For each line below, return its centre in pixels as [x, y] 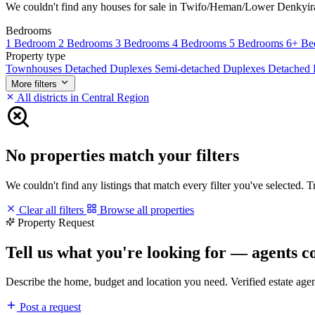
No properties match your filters [122, 155]
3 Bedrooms [144, 43]
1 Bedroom [32, 43]
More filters [34, 84]
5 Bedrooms [258, 43]
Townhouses [35, 68]
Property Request [56, 222]
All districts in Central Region [82, 97]
